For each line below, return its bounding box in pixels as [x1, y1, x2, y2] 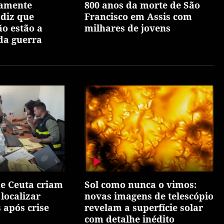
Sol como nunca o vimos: [84, 178, 197, 190]
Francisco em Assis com [84, 10, 192, 22]
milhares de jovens [84, 21, 171, 34]
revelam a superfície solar [84, 201, 203, 213]
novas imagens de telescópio [84, 189, 214, 202]
